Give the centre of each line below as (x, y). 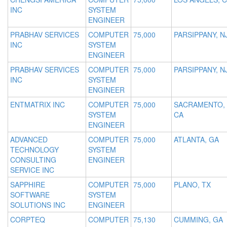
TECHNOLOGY (34, 150)
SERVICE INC (32, 170)
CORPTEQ (28, 220)
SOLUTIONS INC (38, 205)
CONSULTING (33, 160)
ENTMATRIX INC (37, 105)
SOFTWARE (30, 195)
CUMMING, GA (198, 220)
